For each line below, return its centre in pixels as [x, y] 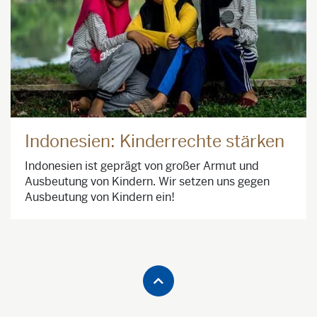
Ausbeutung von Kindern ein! [100, 197]
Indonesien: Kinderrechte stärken [155, 141]
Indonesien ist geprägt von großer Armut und [142, 166]
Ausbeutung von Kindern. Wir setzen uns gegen [147, 181]
